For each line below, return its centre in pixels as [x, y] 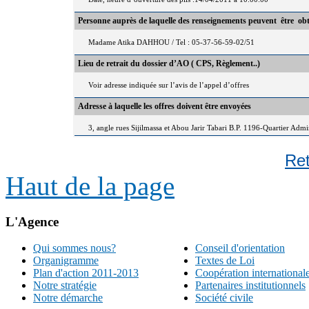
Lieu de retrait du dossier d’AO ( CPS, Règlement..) [169, 63]
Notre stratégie [65, 286]
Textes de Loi [225, 261]
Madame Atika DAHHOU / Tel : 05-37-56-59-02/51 [171, 42]
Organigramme [66, 261]
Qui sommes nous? [74, 248]
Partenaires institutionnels [250, 286]
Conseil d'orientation [240, 248]
